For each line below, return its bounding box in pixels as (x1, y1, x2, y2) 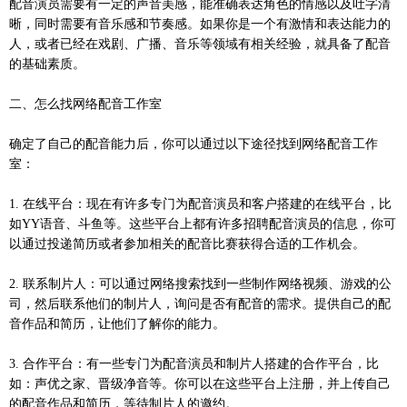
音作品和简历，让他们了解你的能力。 (9, 316, 225, 331)
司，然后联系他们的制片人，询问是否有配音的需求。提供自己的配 (9, 296, 391, 311)
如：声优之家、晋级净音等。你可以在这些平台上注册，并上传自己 (9, 376, 391, 391)
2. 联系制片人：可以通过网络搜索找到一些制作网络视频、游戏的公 (9, 276, 392, 291)
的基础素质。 (9, 56, 85, 71)
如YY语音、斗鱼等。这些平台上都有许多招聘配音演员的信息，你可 (9, 216, 396, 231)
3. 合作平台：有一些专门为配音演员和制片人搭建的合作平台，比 (9, 356, 379, 371)
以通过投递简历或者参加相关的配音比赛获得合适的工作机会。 (9, 236, 365, 251)
